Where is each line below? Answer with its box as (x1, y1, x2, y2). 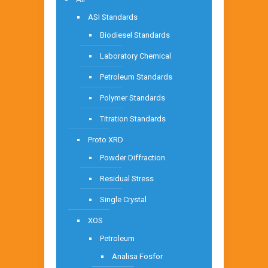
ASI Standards (88, 12, 138, 22)
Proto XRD (88, 135, 123, 144)
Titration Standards (100, 114, 166, 123)
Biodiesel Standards (100, 30, 170, 39)
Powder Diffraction (100, 153, 165, 162)
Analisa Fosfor (112, 251, 163, 261)
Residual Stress (100, 173, 154, 183)
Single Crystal (100, 194, 147, 204)
